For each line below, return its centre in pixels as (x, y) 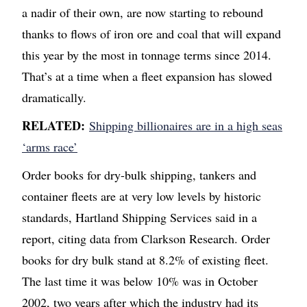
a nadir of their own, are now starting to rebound (143, 13)
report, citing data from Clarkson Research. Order (146, 239)
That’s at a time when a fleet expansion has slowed (147, 76)
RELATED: (53, 126)
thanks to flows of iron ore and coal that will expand (151, 34)
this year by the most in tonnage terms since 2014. (147, 55)
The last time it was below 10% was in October (140, 281)
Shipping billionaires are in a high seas (186, 126)
